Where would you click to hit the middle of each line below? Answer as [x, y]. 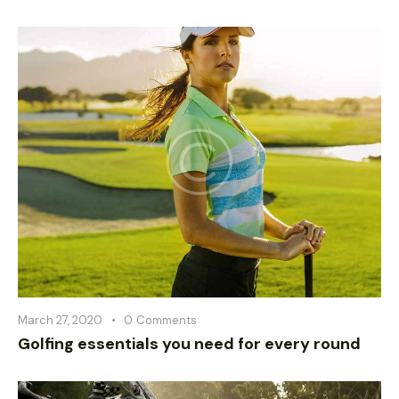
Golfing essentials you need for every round [189, 343]
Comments [166, 320]
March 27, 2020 [60, 320]
